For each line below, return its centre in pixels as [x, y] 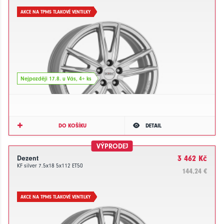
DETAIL [153, 125]
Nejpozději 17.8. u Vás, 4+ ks [56, 79]
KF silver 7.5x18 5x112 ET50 [50, 166]
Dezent [28, 158]
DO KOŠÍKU [72, 125]
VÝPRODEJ [112, 146]
